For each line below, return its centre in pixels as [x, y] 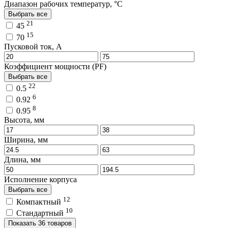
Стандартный [41, 213]
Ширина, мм [26, 140]
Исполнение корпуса [40, 180]
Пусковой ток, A [33, 46]
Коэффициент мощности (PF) [55, 66]
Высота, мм [24, 120]
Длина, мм [22, 160]
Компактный [40, 202]
